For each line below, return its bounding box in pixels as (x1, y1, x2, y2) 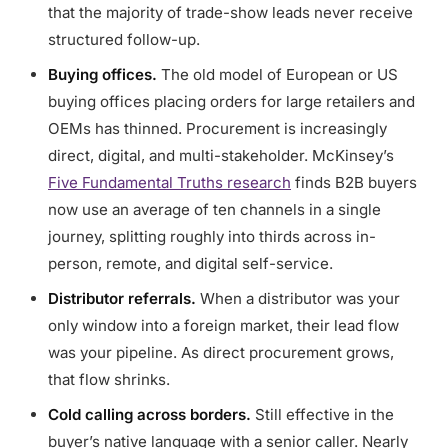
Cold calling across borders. (48, 405, 251, 424)
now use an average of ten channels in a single (48, 200, 381, 219)
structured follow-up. (48, 30, 200, 49)
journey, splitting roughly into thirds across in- (48, 227, 376, 246)
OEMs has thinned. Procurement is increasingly (48, 119, 387, 138)
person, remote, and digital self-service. (48, 254, 333, 273)
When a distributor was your (196, 289, 400, 308)
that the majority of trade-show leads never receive (48, 3, 413, 22)
